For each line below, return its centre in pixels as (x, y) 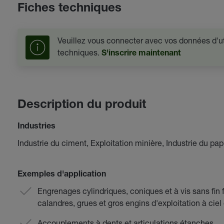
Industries (36, 127)
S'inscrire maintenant (141, 54)
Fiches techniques (69, 9)
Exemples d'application (61, 175)
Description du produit (81, 105)
